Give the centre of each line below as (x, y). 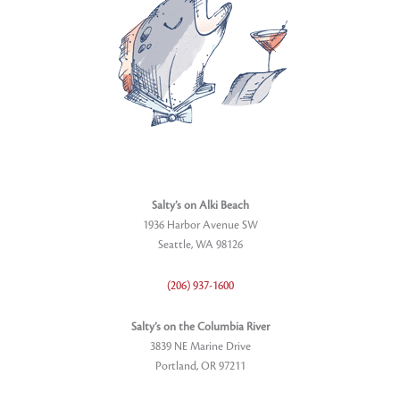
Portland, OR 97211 (200, 367)
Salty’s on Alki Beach (200, 206)
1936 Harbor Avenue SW (200, 225)
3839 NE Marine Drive (200, 347)
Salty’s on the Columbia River (200, 327)
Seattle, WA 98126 (200, 245)
